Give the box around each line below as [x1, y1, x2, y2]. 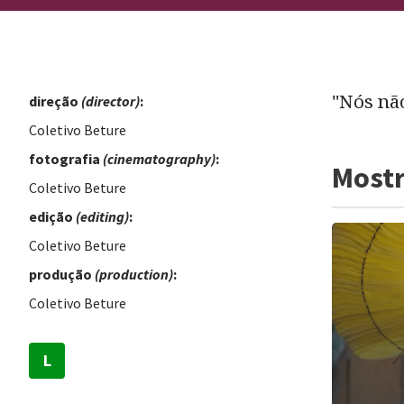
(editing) [76, 207, 129, 225]
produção [29, 265, 95, 283]
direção [29, 92, 81, 110]
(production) [95, 265, 173, 283]
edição [29, 207, 76, 225]
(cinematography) [103, 150, 216, 168]
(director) [81, 92, 140, 110]
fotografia [29, 150, 103, 168]
